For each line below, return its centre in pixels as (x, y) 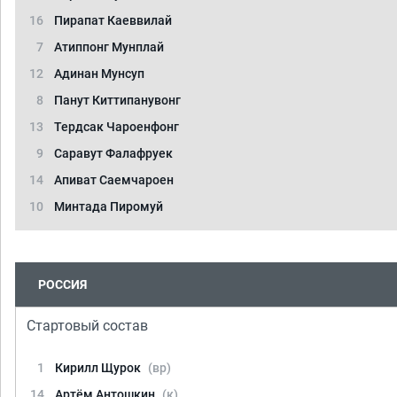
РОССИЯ (62, 284)
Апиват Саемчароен (114, 180)
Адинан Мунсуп (99, 74)
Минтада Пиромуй (109, 206)
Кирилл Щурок (99, 368)
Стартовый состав (87, 326)
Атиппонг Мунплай (109, 47)
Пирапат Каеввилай (113, 20)
